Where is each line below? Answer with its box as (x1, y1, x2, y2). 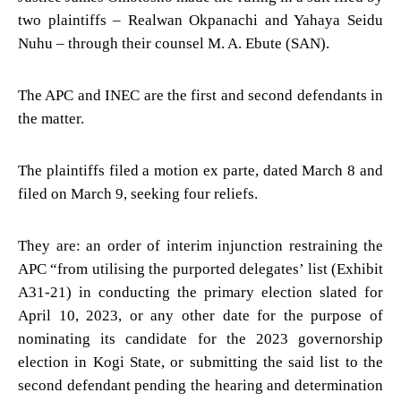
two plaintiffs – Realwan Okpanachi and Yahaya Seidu (18, 11, 383, 29)
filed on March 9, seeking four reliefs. (18, 184, 258, 202)
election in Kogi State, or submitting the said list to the (18, 353, 383, 371)
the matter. (18, 109, 84, 127)
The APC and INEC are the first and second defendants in (18, 86, 383, 104)
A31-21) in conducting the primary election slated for (18, 283, 383, 301)
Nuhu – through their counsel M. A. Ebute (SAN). (18, 34, 329, 52)
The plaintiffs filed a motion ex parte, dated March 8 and (18, 161, 383, 179)
